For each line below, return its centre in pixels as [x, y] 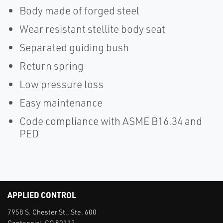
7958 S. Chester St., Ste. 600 [52, 212]
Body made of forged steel [79, 10]
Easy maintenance [61, 103]
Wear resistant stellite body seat [92, 29]
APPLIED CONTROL [42, 195]
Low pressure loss [61, 84]
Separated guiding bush [74, 47]
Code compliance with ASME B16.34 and [111, 121]
